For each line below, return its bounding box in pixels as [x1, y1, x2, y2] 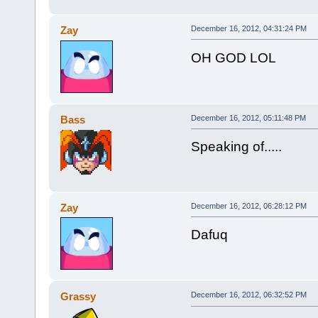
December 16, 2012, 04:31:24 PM [190, 23, 307, 33]
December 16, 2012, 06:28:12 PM [190, 201, 307, 210]
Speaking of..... [190, 139, 282, 155]
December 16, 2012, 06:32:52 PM [190, 290, 307, 300]
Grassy [60, 290, 97, 303]
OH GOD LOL [190, 50, 276, 65]
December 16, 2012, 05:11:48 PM [190, 113, 306, 122]
